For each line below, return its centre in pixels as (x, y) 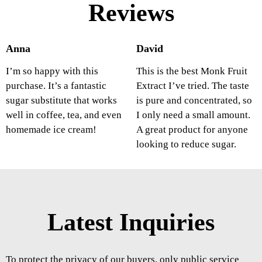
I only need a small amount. (193, 115)
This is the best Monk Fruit (192, 71)
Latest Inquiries (131, 223)
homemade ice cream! (51, 130)
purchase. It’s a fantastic (56, 86)
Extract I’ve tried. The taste (192, 86)
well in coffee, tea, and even (64, 115)
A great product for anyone (192, 130)
